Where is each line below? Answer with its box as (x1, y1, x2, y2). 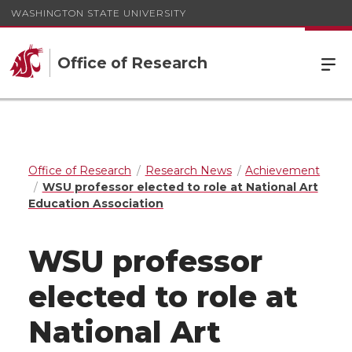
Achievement (245, 163, 321, 178)
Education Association (28, 196, 163, 211)
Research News (145, 163, 232, 178)
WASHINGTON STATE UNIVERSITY (11, 6, 186, 19)
